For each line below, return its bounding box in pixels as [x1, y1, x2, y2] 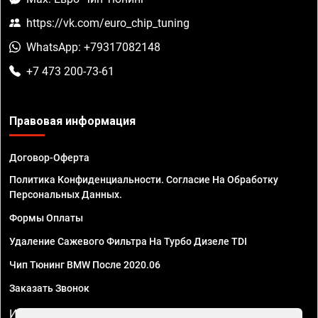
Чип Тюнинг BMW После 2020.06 [9, 259, 160, 271]
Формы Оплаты [9, 212, 83, 224]
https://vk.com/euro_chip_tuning [26, 16, 190, 31]
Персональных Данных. [9, 189, 122, 201]
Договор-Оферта [9, 152, 89, 164]
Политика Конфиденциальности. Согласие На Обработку [9, 174, 278, 186]
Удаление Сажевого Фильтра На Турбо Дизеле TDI [9, 236, 247, 248]
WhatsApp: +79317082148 [26, 40, 160, 55]
